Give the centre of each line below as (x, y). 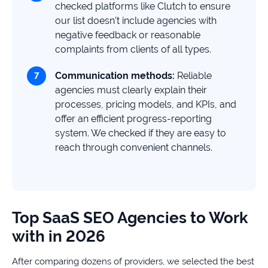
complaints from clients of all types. (133, 49)
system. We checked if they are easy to (141, 133)
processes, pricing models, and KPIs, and (146, 104)
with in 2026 (59, 236)
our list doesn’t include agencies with (136, 21)
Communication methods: (115, 76)
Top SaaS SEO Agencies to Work (130, 218)
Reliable (193, 76)
